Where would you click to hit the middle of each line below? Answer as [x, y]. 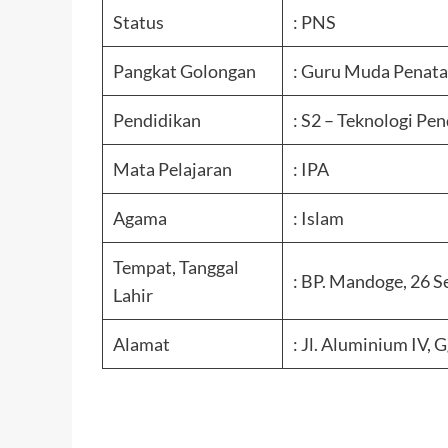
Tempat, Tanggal [176, 266]
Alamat [142, 343]
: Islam [319, 217]
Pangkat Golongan [185, 70]
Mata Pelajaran [173, 168]
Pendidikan [157, 119]
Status [139, 21]
